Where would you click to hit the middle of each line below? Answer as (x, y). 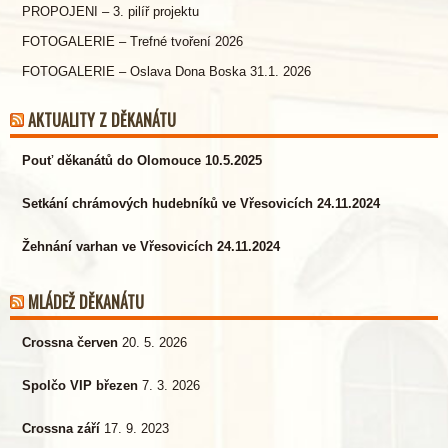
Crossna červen (70, 342)
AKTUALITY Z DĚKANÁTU (102, 120)
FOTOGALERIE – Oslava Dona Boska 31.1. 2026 (166, 71)
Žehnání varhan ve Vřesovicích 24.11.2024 (151, 246)
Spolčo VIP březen (80, 385)
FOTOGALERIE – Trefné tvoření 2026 (132, 41)
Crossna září (61, 428)
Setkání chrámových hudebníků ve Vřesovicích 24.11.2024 (201, 203)
